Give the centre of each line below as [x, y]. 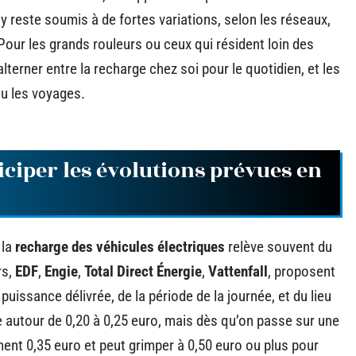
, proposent [302, 271]
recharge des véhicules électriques [120, 246]
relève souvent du [279, 246]
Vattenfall [238, 271]
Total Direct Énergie [143, 271]
